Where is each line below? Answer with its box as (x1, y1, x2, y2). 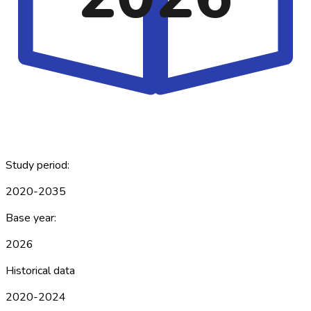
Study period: (6, 157, 69, 173)
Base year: (6, 210, 56, 226)
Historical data (6, 262, 75, 278)
